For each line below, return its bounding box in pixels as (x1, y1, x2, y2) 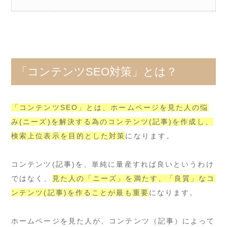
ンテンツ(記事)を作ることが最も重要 (11, 188, 149, 197)
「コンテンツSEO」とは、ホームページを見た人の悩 (11, 103, 209, 111)
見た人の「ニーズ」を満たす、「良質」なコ (52, 174, 215, 182)
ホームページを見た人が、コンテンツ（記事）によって (11, 216, 215, 225)
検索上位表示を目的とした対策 (11, 131, 126, 140)
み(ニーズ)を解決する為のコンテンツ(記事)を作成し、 (11, 117, 213, 126)
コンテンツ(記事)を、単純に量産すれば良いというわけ (11, 160, 214, 168)
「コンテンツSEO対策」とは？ (16, 65, 177, 78)
